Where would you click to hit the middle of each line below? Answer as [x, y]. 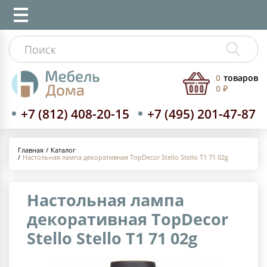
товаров [241, 78]
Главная [31, 150]
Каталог [63, 150]
